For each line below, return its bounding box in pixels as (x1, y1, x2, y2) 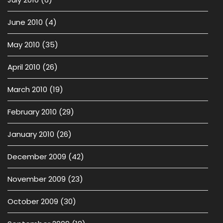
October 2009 (7, 196, 58, 207)
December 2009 (7, 151, 66, 162)
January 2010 (7, 129, 54, 139)
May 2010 (7, 39, 40, 50)
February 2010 (7, 107, 57, 117)
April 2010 (7, 62, 40, 72)
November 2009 (7, 174, 66, 184)
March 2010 (7, 84, 47, 95)
